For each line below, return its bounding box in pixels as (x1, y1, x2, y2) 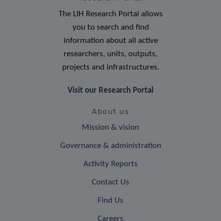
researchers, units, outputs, (64, 49, 157, 58)
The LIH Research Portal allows (58, 9, 163, 18)
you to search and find (72, 23, 149, 32)
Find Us (98, 196, 123, 205)
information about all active (63, 36, 158, 45)
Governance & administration (60, 141, 161, 150)
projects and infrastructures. (62, 63, 159, 72)
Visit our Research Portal (68, 86, 153, 95)
